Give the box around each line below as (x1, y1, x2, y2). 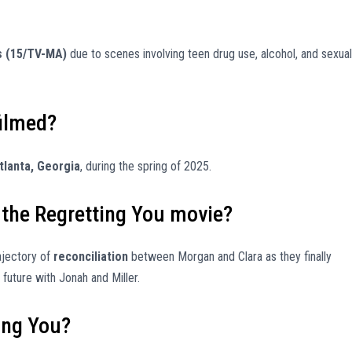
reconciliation (53, 249, 128, 265)
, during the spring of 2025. (80, 158, 211, 174)
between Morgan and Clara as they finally (128, 249, 332, 265)
